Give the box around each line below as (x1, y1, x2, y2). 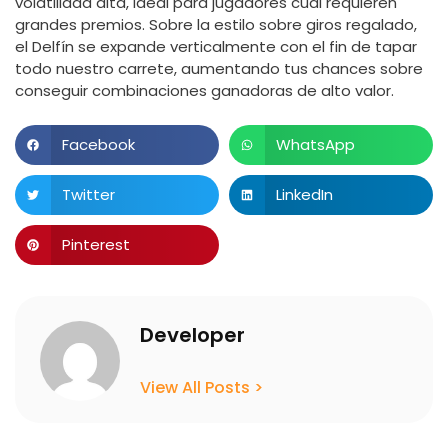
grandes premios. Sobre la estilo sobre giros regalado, (15, 13, 417, 35)
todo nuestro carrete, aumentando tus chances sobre (15, 57, 423, 79)
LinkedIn (275, 183, 333, 205)
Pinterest (61, 233, 130, 255)
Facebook (61, 133, 135, 155)
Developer (140, 320, 245, 349)
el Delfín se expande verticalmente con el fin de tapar (15, 35, 417, 57)
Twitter (61, 183, 115, 205)
